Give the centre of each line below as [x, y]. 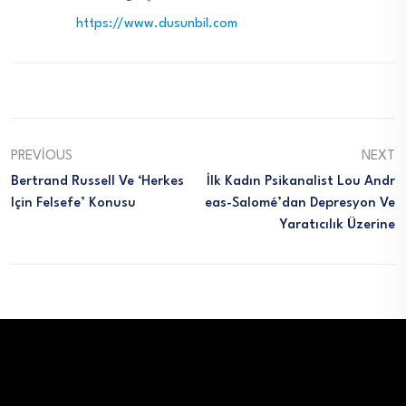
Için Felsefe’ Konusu [73, 204]
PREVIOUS [42, 157]
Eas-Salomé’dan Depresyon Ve [300, 204]
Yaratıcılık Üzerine [338, 226]
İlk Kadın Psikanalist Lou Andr [301, 182]
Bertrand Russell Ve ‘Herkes [97, 182]
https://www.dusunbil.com [157, 24]
